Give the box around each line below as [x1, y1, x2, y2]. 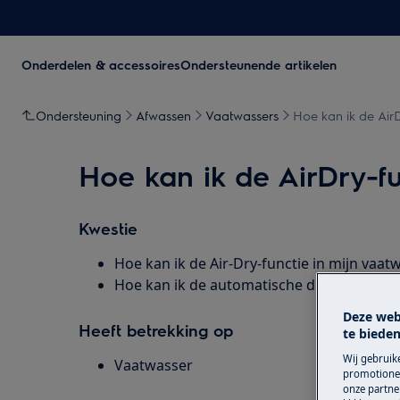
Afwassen [136, 107, 191, 123]
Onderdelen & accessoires [21, 56, 180, 72]
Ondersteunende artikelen [180, 56, 337, 72]
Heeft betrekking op [79, 320, 233, 340]
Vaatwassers [205, 107, 279, 123]
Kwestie [79, 218, 137, 238]
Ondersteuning [36, 107, 121, 123]
